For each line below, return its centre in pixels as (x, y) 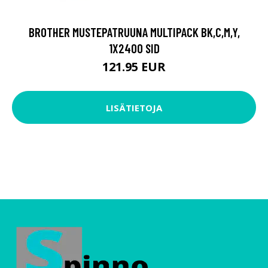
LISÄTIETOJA (134, 107)
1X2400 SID (134, 48)
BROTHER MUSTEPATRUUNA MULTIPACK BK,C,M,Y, (134, 32)
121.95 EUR (134, 67)
